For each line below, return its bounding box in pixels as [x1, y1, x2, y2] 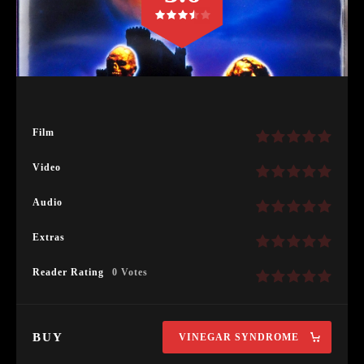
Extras [32, 232, 65, 244]
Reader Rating [32, 266, 104, 279]
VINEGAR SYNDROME [179, 331, 299, 344]
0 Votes [112, 266, 148, 279]
